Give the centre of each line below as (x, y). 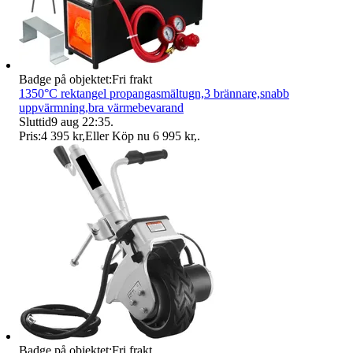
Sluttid (35, 121)
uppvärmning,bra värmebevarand (101, 107)
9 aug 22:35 (81, 121)
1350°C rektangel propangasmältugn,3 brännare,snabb (154, 93)
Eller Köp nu (117, 136)
